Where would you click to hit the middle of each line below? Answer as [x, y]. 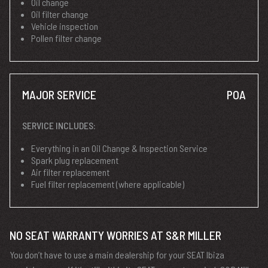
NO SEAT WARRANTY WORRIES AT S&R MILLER [115, 235]
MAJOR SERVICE [59, 95]
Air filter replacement [70, 172]
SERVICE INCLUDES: [59, 125]
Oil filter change [60, 14]
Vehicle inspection [65, 26]
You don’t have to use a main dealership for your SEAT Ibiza [117, 255]
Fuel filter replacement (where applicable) [108, 184]
